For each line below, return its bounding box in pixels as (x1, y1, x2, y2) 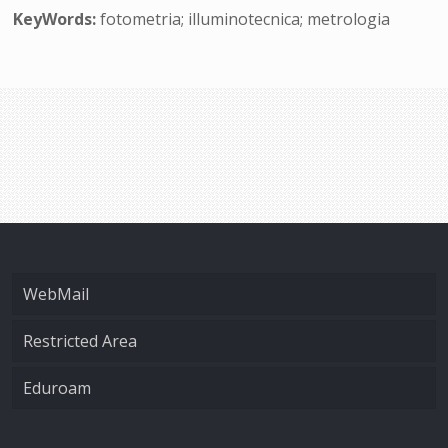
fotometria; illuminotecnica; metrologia (96, 8, 391, 30)
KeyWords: (13, 8, 97, 30)
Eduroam (23, 377, 91, 399)
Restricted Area (23, 330, 137, 352)
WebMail (23, 283, 89, 305)
